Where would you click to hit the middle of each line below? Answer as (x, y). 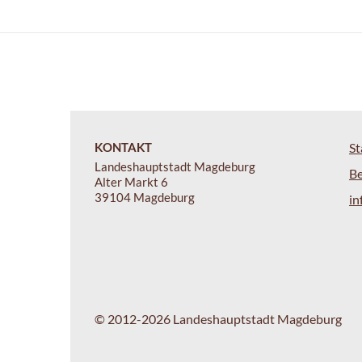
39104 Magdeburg (145, 197)
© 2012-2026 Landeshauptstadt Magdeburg (218, 318)
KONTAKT (123, 147)
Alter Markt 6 (131, 181)
